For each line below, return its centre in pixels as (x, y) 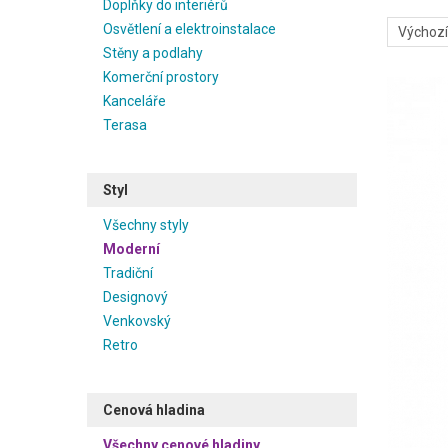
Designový (135, 297)
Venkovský (137, 321)
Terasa (125, 125)
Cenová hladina (154, 410)
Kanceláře (134, 101)
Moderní (131, 249)
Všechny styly (146, 225)
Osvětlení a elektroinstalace (189, 29)
